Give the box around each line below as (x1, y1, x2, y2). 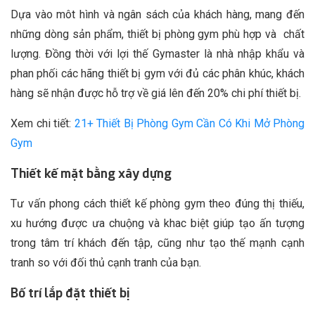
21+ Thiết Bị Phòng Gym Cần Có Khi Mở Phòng (74, 117, 304, 131)
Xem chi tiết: (11, 117, 75, 131)
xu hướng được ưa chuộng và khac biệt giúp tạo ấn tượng (11, 217, 304, 231)
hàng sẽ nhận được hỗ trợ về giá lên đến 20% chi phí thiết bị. (11, 86, 301, 101)
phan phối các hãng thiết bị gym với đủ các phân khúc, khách (11, 67, 304, 81)
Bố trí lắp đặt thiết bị (11, 285, 129, 301)
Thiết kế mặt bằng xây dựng (11, 166, 172, 181)
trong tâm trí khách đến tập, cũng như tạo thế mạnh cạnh (11, 236, 304, 250)
